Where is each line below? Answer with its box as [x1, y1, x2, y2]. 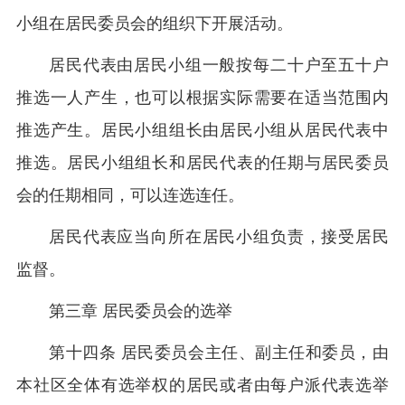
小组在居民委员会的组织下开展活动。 [16, 14, 293, 33]
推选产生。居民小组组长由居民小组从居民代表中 [16, 121, 389, 139]
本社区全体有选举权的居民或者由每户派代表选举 [16, 376, 389, 394]
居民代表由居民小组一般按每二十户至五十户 [49, 56, 389, 74]
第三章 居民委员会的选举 [49, 302, 232, 320]
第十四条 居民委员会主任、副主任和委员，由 [49, 344, 389, 362]
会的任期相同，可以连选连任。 [16, 186, 244, 204]
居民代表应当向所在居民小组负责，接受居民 [49, 228, 389, 246]
